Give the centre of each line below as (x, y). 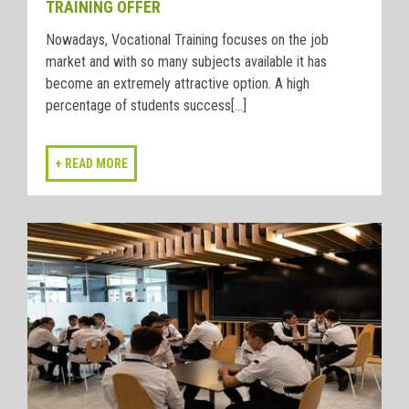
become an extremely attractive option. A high (178, 84)
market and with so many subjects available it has (186, 62)
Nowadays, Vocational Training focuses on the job (187, 40)
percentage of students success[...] (146, 106)
